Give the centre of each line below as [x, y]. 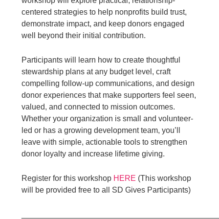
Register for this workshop [68, 178]
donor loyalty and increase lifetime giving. [93, 153]
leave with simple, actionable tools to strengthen [105, 142]
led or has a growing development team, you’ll [101, 130]
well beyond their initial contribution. [84, 35]
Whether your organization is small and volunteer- [108, 118]
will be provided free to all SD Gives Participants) [106, 190]
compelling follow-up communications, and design [108, 83]
